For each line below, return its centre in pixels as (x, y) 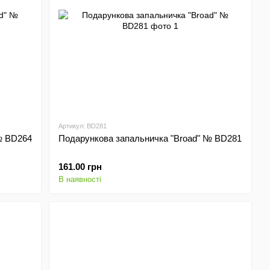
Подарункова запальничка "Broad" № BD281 (150, 138)
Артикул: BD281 (83, 126)
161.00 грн (80, 167)
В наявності (80, 179)
